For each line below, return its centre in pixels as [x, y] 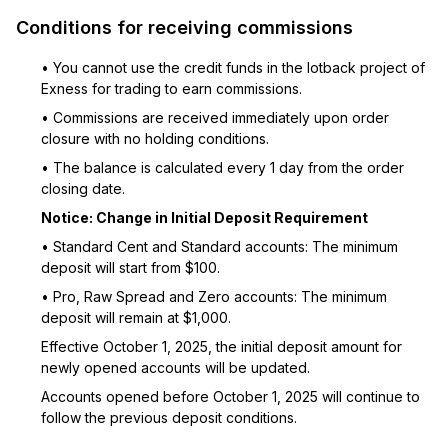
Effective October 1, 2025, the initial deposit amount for [221, 346]
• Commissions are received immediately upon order [215, 117]
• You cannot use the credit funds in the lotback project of [233, 67]
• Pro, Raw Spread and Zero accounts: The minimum [214, 296]
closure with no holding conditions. [155, 138]
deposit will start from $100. [130, 267]
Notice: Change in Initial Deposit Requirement [204, 217]
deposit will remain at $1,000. [136, 317]
